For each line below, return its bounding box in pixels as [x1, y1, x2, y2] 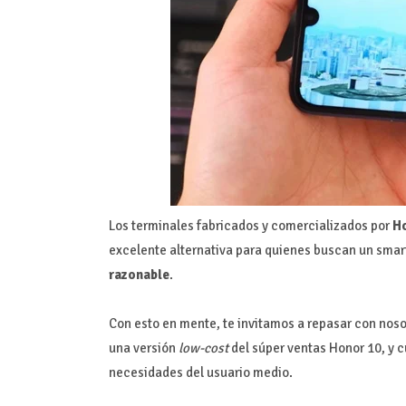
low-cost [175, 339, 231, 356]
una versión [108, 339, 176, 356]
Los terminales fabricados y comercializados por [108, 217, 392, 234]
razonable [108, 266, 169, 283]
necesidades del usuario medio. [108, 363, 293, 381]
